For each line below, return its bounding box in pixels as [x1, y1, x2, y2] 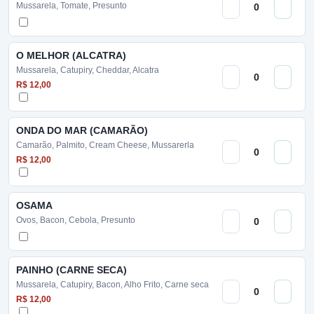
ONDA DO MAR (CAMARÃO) [16, 125, 148, 136]
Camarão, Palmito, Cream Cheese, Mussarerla [16, 140, 194, 150]
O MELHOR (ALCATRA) [16, 50, 126, 61]
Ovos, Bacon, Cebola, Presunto [16, 215, 135, 225]
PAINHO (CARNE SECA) [16, 264, 127, 275]
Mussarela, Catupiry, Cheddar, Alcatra [16, 65, 159, 75]
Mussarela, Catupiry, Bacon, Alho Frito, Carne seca [16, 280, 209, 289]
